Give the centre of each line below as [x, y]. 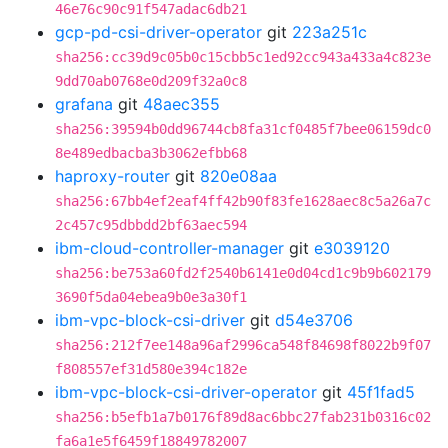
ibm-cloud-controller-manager [169, 248]
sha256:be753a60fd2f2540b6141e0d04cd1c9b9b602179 [243, 273]
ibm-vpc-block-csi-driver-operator [186, 392]
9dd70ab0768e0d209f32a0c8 [151, 81]
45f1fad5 [381, 392]
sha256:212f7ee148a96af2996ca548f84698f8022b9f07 [243, 345]
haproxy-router [112, 176]
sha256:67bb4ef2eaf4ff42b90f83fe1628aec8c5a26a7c [243, 201]
